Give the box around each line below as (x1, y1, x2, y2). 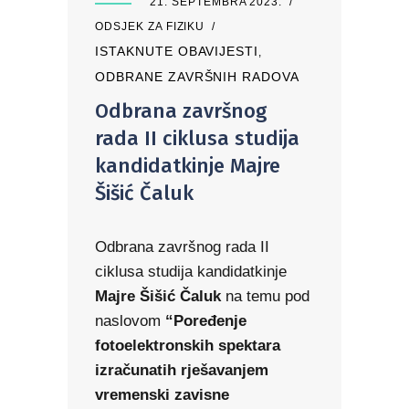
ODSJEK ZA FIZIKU (95, 20, 205, 34)
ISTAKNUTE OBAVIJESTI (95, 44, 259, 59)
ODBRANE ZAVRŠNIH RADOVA (95, 69, 300, 85)
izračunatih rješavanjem (95, 362, 268, 380)
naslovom (95, 312, 165, 330)
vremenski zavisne (95, 386, 229, 404)
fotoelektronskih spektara (95, 337, 280, 355)
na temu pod (221, 288, 309, 306)
